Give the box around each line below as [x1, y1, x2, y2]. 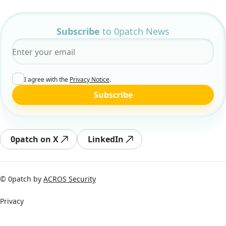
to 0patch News [100, 25, 169, 38]
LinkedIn [88, 134, 124, 145]
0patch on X [11, 134, 59, 145]
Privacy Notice [70, 75, 109, 84]
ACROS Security [43, 174, 96, 184]
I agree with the [24, 75, 70, 84]
